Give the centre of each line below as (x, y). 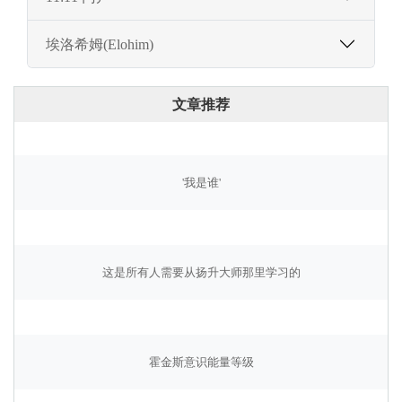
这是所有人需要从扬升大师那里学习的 (201, 273)
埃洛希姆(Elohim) (100, 44)
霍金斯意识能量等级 (201, 363)
